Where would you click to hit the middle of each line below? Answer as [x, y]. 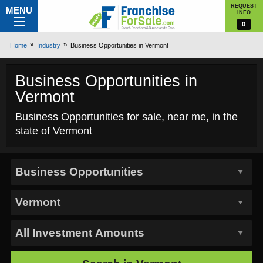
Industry [48, 45]
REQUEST [244, 6]
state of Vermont [54, 131]
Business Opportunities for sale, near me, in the [127, 117]
